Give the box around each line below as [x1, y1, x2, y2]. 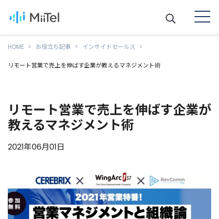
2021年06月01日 [8, 141, 65, 153]
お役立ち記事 [36, 43, 71, 51]
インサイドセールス [83, 43, 135, 51]
